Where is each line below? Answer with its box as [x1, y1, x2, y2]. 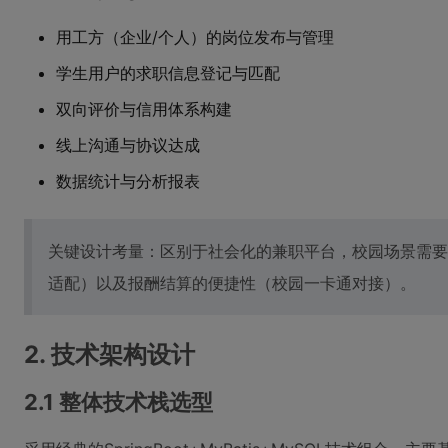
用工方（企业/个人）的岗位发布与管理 [56, 27, 334, 47]
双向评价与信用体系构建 [56, 99, 232, 119]
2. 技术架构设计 [24, 340, 195, 369]
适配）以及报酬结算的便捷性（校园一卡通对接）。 [48, 273, 416, 293]
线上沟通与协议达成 [56, 135, 200, 155]
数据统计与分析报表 [56, 171, 200, 191]
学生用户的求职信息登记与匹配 [56, 63, 280, 83]
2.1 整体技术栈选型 [24, 389, 213, 415]
